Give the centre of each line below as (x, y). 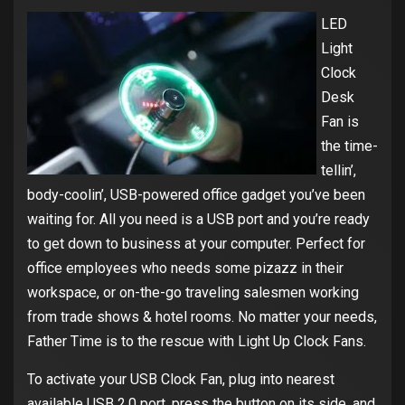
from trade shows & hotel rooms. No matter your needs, (202, 317)
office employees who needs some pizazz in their (185, 268)
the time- (349, 146)
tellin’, (339, 171)
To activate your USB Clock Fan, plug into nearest (181, 380)
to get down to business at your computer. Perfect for (196, 244)
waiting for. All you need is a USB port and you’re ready (198, 220)
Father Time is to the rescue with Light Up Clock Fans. (197, 342)
